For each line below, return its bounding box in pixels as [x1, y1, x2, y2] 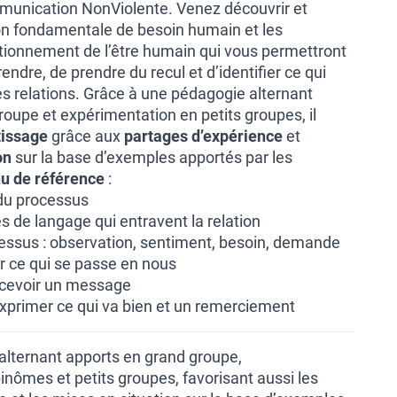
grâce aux [48, 127, 124, 145]
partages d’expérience [124, 127, 283, 145]
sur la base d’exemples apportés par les [12, 148, 292, 167]
